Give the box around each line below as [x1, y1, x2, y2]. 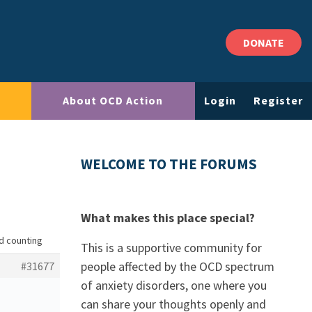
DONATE [243, 36, 284, 49]
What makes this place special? [81, 210, 255, 226]
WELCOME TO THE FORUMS [81, 155, 257, 173]
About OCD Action [63, 93, 164, 108]
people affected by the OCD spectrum [81, 258, 274, 274]
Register [253, 93, 304, 108]
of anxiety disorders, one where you [81, 277, 267, 293]
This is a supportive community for [81, 240, 262, 256]
